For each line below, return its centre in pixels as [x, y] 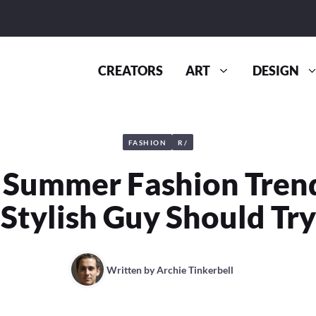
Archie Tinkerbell [195, 269]
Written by [132, 269]
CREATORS [131, 71]
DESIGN [275, 71]
